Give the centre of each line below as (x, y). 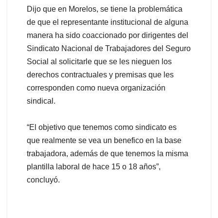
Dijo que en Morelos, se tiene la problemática (105, 9)
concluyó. (43, 180)
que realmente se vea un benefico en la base (104, 140)
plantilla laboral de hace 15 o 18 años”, (94, 166)
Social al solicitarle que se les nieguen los (99, 61)
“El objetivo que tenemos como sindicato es (102, 127)
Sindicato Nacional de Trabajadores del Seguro (109, 48)
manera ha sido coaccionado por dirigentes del (108, 35)
